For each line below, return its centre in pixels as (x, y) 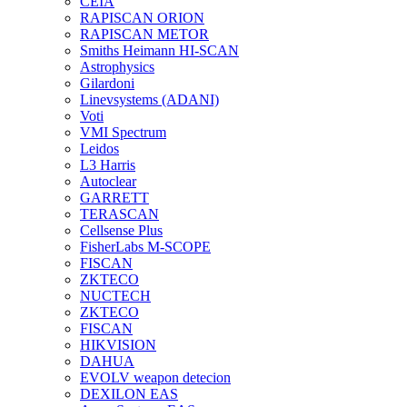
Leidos (99, 149)
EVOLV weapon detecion (155, 377)
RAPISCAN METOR (144, 34)
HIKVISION (118, 345)
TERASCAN (119, 214)
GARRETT (114, 198)
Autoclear (108, 181)
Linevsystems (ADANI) (149, 99)
